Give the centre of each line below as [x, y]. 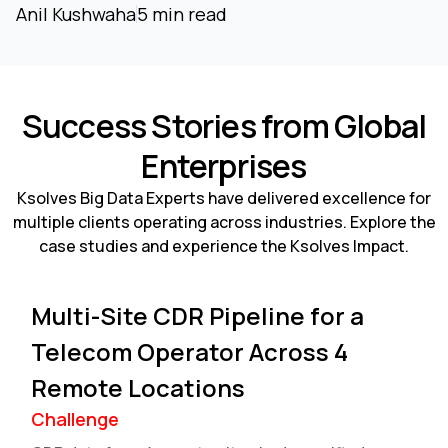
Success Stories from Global [224, 126]
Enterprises [224, 166]
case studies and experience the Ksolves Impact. [224, 246]
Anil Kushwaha [76, 14]
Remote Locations [137, 388]
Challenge [74, 419]
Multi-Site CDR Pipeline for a [197, 316]
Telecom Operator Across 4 [189, 352]
